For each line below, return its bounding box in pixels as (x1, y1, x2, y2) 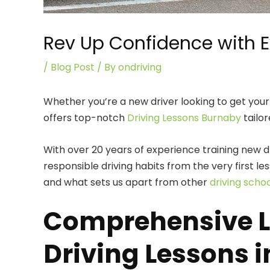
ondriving (118, 60, 162, 74)
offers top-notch (43, 111, 127, 125)
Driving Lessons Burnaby (127, 111, 241, 125)
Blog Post (51, 60, 95, 74)
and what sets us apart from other (43, 175, 210, 189)
